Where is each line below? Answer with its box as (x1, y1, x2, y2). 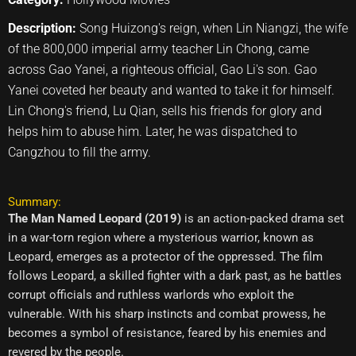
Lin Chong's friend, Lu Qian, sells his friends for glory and (8, 103, 322, 118)
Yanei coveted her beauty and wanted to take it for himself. (8, 82, 335, 98)
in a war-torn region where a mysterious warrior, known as (8, 230, 314, 245)
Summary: (8, 194, 61, 209)
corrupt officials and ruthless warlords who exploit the (8, 287, 294, 302)
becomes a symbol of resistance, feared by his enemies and (8, 325, 326, 340)
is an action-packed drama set (181, 211, 344, 226)
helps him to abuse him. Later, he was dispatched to (8, 123, 297, 139)
